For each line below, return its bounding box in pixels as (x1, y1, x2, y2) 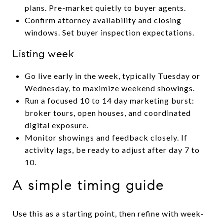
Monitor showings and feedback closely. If (24, 132, 187, 142)
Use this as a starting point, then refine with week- (12, 208, 204, 218)
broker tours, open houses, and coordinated (24, 108, 191, 117)
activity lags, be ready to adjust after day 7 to (24, 145, 200, 154)
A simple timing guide (12, 176, 164, 194)
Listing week (12, 47, 74, 60)
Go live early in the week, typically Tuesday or (24, 71, 200, 80)
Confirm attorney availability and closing (24, 15, 182, 25)
